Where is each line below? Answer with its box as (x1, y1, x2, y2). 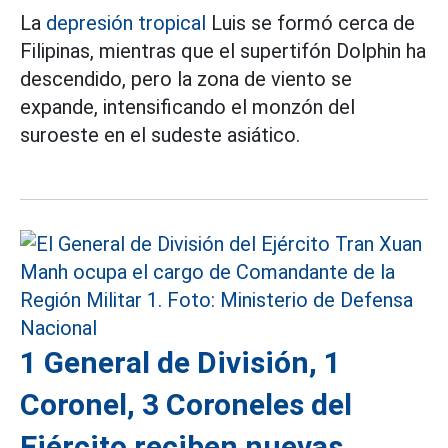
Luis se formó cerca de (206, 10, 415, 35)
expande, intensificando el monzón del (20, 94, 355, 119)
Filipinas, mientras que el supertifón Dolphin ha (20, 38, 426, 63)
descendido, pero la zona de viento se (20, 66, 352, 91)
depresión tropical (46, 10, 206, 35)
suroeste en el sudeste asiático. (20, 122, 300, 147)
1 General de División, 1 (20, 344, 341, 380)
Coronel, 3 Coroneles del (20, 386, 352, 422)
